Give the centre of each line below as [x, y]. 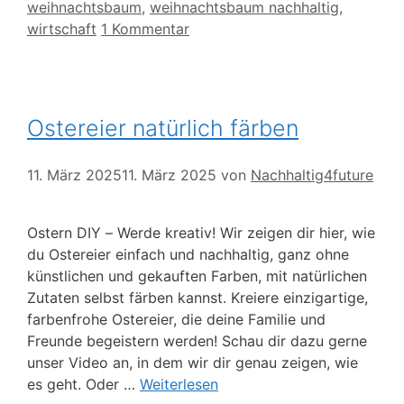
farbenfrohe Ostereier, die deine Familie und [176, 320]
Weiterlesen [179, 385]
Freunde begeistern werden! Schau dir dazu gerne [197, 341]
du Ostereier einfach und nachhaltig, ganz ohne [188, 255]
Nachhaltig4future [312, 175]
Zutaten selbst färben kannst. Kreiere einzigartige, [197, 298]
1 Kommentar [145, 28]
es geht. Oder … [83, 385]
